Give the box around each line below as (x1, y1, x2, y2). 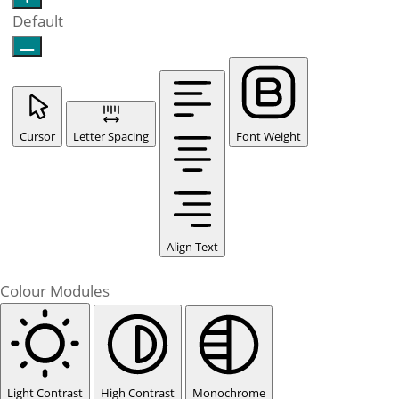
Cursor (20, 128, 55, 144)
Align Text (167, 239, 218, 255)
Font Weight (236, 128, 301, 144)
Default (12, 11, 63, 31)
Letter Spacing (73, 128, 149, 144)
